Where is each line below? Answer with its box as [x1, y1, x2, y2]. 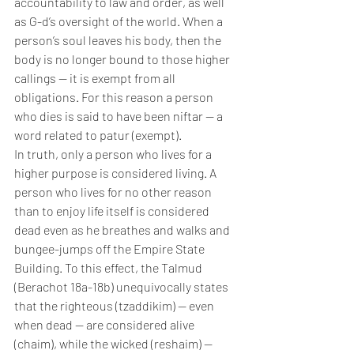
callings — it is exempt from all [14, 70, 178, 86]
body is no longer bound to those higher [14, 51, 232, 67]
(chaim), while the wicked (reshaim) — [14, 336, 215, 352]
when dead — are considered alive [14, 317, 197, 333]
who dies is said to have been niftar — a [14, 108, 225, 124]
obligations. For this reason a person [14, 89, 216, 105]
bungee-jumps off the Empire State [14, 241, 207, 257]
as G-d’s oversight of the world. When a [14, 13, 225, 29]
